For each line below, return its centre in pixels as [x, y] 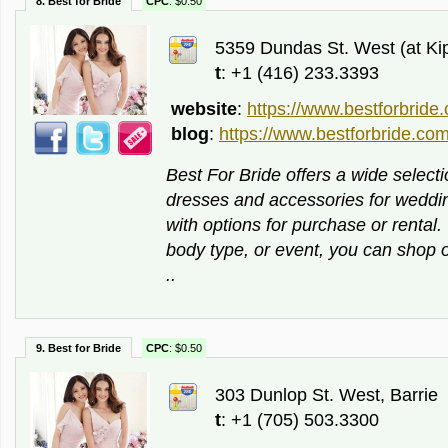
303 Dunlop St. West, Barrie [321, 395]
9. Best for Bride [78, 348]
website [204, 109]
